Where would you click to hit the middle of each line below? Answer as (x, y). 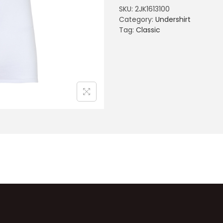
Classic (148, 30)
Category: (137, 19)
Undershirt (173, 19)
